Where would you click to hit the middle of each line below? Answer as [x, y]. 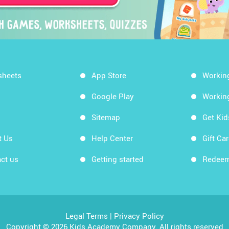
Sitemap [106, 117]
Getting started [117, 159]
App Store [109, 75]
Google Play [112, 96]
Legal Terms [86, 216]
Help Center [112, 138]
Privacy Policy [139, 216]
